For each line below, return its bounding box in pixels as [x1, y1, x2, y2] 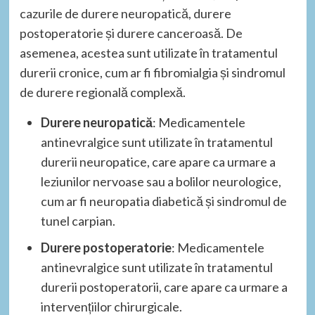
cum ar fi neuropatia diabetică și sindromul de [40, 193, 287, 209]
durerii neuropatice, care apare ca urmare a [40, 153, 276, 169]
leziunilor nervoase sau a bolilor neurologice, [40, 173, 281, 189]
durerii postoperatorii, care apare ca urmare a [40, 278, 288, 295]
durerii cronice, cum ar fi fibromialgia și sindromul [19, 64, 285, 80]
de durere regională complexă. [19, 84, 186, 100]
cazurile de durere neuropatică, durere [19, 5, 231, 21]
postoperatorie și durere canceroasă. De [19, 25, 243, 41]
